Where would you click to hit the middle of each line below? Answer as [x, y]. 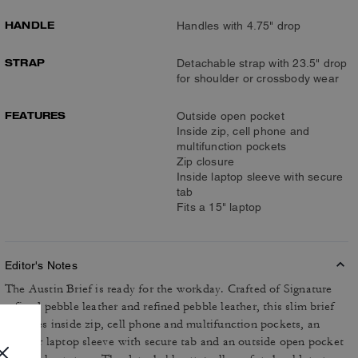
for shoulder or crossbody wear [258, 78]
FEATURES [36, 115]
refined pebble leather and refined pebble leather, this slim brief [170, 306]
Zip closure [206, 161]
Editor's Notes [41, 265]
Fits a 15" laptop [219, 207]
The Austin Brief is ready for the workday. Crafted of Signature [169, 289]
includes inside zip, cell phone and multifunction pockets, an [163, 324]
